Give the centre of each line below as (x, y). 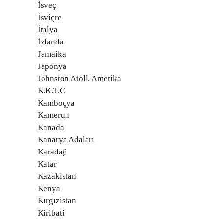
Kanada (51, 127)
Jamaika (52, 54)
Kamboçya (56, 103)
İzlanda (51, 42)
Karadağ (52, 152)
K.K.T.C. (52, 91)
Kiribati (51, 213)
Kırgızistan (57, 201)
